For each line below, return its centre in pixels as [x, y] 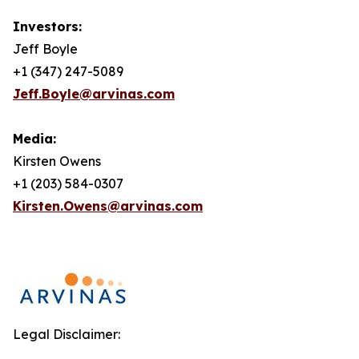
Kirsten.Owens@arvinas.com [108, 206]
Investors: [49, 26]
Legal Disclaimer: [67, 334]
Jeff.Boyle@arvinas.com [94, 94]
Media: [36, 139]
